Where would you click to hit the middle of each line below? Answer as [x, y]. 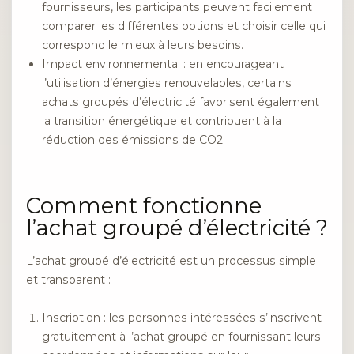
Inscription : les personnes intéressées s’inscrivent [182, 318]
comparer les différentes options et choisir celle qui [184, 26]
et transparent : [68, 279]
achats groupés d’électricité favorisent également [181, 102]
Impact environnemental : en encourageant [163, 64]
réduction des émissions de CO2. [134, 140]
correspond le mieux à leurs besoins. [143, 45]
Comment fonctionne [144, 205]
